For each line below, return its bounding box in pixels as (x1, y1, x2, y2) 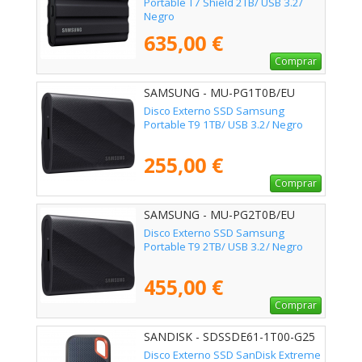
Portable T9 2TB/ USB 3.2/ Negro (144, 239, 303, 255)
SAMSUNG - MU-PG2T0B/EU (144, 206, 295, 222)
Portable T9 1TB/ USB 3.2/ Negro (144, 117, 303, 133)
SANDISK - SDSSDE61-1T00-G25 (144, 328, 315, 344)
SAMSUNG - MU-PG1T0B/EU (144, 84, 295, 100)
